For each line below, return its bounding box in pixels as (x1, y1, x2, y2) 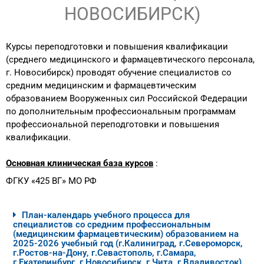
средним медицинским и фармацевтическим (6, 80, 196, 91)
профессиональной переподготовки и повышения (6, 119, 219, 130)
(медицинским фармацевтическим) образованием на (13, 229, 239, 239)
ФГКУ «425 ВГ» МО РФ (6, 175, 97, 186)
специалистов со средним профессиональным (13, 219, 210, 230)
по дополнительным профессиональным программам (6, 106, 236, 117)
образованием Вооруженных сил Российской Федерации (6, 93, 247, 104)
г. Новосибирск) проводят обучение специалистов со (6, 67, 232, 78)
